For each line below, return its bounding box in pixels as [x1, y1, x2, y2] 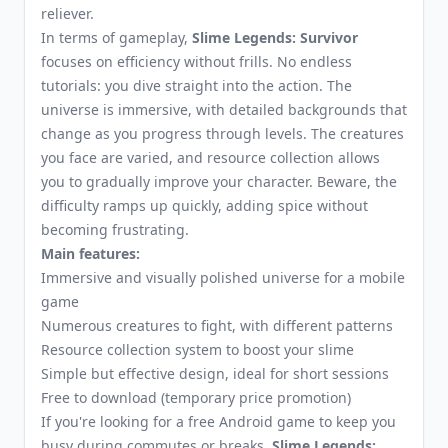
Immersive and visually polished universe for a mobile [41, 268, 405, 287]
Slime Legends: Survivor [192, 28, 358, 47]
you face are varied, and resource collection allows [41, 148, 380, 167]
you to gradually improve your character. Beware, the [41, 172, 397, 191]
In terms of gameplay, [41, 28, 192, 47]
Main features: [41, 244, 140, 263]
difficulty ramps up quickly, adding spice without [41, 196, 368, 215]
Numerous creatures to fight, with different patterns [41, 316, 393, 335]
